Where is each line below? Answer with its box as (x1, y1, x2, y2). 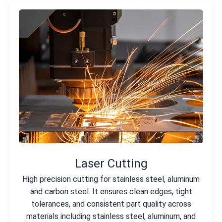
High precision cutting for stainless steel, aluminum (22, 174, 200, 184)
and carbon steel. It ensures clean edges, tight (30, 186, 192, 196)
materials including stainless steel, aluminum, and (26, 211, 196, 221)
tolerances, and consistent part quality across (31, 199, 191, 209)
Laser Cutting (74, 156, 148, 170)
